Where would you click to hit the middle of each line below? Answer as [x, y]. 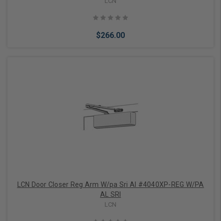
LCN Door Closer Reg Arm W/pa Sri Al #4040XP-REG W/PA [110, 184]
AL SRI [110, 194]
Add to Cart [104, 110]
